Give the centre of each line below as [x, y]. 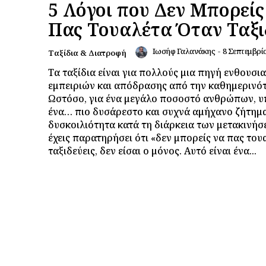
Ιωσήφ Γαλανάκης [183, 51]
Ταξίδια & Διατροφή [87, 53]
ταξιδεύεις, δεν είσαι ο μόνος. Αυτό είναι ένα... [152, 151]
